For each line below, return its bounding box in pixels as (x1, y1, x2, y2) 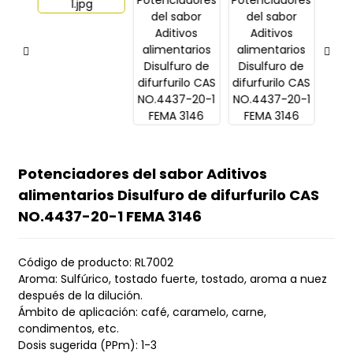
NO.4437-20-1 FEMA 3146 (17, 206, 202, 226)
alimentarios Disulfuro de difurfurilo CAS (17, 185, 319, 205)
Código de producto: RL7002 (17, 255, 173, 270)
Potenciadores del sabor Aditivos (17, 164, 267, 184)
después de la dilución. (17, 288, 143, 303)
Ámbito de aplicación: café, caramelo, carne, (17, 304, 266, 320)
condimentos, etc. (17, 321, 119, 336)
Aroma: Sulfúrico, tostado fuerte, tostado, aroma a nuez (17, 271, 327, 287)
